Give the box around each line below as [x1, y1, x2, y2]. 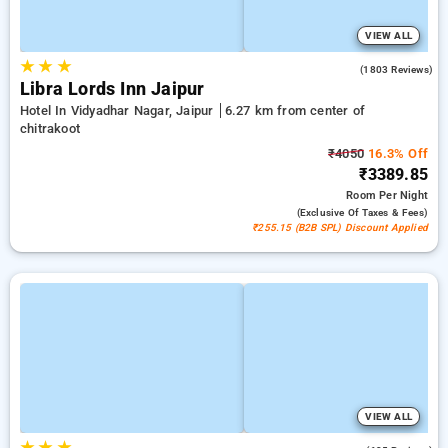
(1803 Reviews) [360, 64, 433, 75]
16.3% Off [364, 146, 428, 161]
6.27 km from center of [224, 103, 365, 118]
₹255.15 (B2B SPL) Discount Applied [252, 222, 428, 233]
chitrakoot [20, 121, 80, 136]
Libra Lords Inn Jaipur [20, 79, 205, 99]
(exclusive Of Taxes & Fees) [296, 207, 428, 218]
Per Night [379, 189, 428, 202]
